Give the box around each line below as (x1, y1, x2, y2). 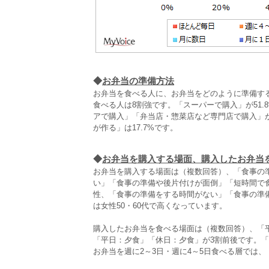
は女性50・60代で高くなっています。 (93, 201, 227, 210)
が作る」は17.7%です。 (93, 123, 178, 132)
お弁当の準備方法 (102, 76, 174, 86)
